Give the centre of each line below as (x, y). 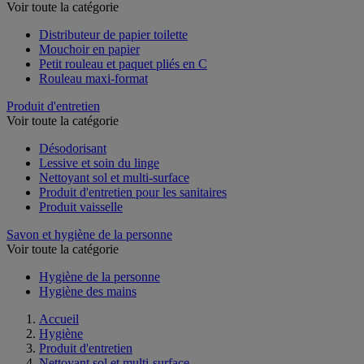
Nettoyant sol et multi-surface (114, 190)
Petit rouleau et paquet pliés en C (123, 76)
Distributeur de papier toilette (113, 47)
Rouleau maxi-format (93, 91)
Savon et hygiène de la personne (89, 247)
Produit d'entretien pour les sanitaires (133, 205)
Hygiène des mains (88, 304)
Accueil (59, 331)
